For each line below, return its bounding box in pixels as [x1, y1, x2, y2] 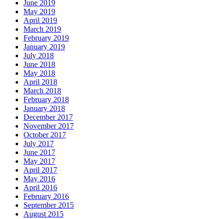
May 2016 [23, 174, 55, 183]
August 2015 [23, 209, 64, 218]
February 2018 [23, 95, 69, 104]
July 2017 [23, 139, 54, 148]
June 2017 [23, 148, 55, 156]
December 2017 [23, 112, 73, 121]
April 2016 [23, 183, 57, 192]
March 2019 [23, 24, 61, 33]
